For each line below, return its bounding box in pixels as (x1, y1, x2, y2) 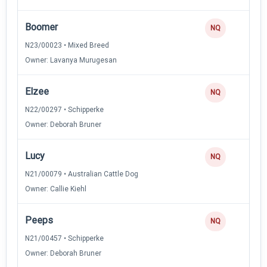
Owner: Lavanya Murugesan (25, 55, 117, 64)
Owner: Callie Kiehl (25, 184, 86, 193)
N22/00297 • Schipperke (25, 105, 104, 114)
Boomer (25, 21, 58, 33)
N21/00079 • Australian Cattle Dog (25, 169, 138, 178)
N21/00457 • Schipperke (25, 234, 104, 243)
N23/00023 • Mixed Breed (25, 41, 109, 49)
